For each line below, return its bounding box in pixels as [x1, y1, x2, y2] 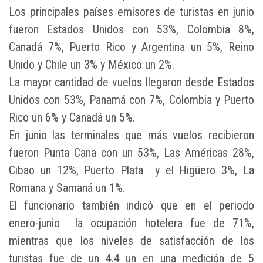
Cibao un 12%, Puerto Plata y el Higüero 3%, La [9, 163, 254, 178]
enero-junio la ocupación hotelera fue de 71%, [9, 216, 254, 231]
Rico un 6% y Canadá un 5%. [9, 110, 135, 125]
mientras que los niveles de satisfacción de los [9, 234, 254, 248]
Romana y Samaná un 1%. [9, 181, 125, 195]
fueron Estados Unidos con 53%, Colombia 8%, [9, 22, 254, 37]
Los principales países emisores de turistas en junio [9, 5, 254, 19]
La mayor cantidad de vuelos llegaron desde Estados [9, 75, 254, 90]
